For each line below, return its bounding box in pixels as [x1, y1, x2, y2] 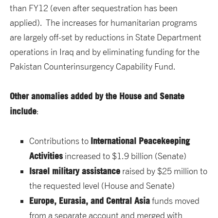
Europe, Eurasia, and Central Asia [29, 195, 150, 206]
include [10, 106, 36, 117]
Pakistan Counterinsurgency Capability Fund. [10, 61, 176, 72]
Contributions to [29, 136, 91, 146]
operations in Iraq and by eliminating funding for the [10, 47, 200, 57]
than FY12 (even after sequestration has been [10, 3, 178, 14]
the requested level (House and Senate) [29, 181, 175, 191]
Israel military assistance [29, 165, 120, 177]
